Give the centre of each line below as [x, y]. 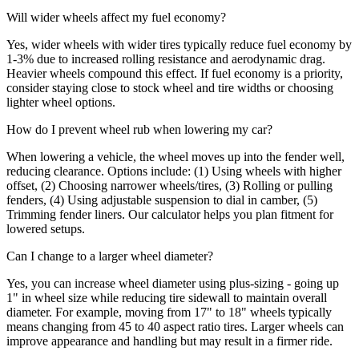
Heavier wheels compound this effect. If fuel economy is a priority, [175, 74]
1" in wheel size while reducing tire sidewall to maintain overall [167, 298]
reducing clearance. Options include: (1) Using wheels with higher [174, 171]
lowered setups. [46, 229]
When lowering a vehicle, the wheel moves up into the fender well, [175, 157]
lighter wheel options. [61, 103]
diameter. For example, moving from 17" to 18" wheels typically [169, 313]
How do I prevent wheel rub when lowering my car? [139, 130]
